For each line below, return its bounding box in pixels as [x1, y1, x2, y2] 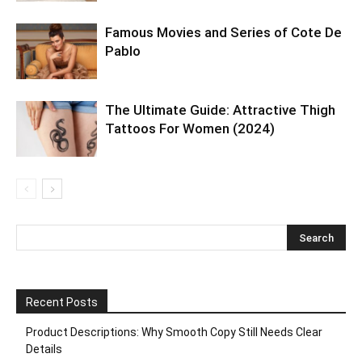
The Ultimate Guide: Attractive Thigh [105, 101, 335, 118]
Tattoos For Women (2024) [105, 120, 275, 137]
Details [26, 342, 62, 356]
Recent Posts [26, 295, 98, 309]
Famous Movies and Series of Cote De [105, 23, 342, 40]
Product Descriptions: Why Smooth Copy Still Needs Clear [26, 325, 322, 339]
